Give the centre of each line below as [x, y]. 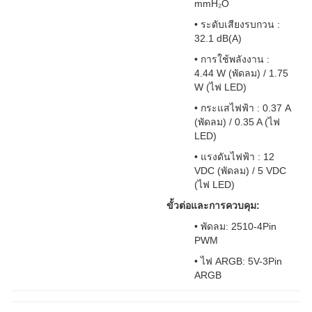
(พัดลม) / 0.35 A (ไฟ [237, 122]
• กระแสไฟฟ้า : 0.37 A [242, 108]
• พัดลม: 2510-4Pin [235, 226]
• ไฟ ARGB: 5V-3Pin [238, 261]
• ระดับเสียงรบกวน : [237, 24]
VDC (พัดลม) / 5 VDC [240, 171]
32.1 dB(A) [218, 38]
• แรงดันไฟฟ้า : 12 [234, 157]
